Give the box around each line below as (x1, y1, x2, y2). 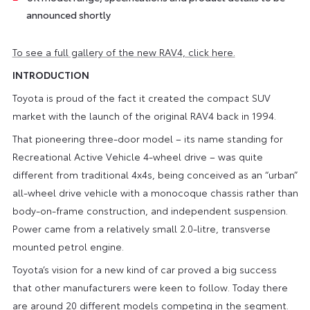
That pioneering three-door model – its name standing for (12, 131, 283, 145)
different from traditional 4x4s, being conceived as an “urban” (12, 167, 297, 181)
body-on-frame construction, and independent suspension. (12, 203, 288, 217)
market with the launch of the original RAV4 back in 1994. (12, 108, 276, 122)
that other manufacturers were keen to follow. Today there (12, 280, 288, 294)
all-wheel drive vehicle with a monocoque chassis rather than (12, 185, 298, 199)
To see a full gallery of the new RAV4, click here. (12, 44, 235, 59)
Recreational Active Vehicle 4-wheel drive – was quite (12, 149, 263, 163)
